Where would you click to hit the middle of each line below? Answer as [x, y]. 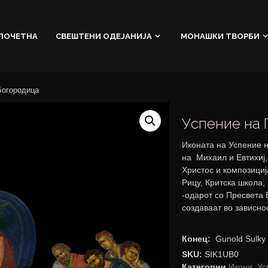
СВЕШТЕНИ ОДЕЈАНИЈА [104, 36]
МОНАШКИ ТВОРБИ [220, 36]
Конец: [197, 239]
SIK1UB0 [222, 254]
